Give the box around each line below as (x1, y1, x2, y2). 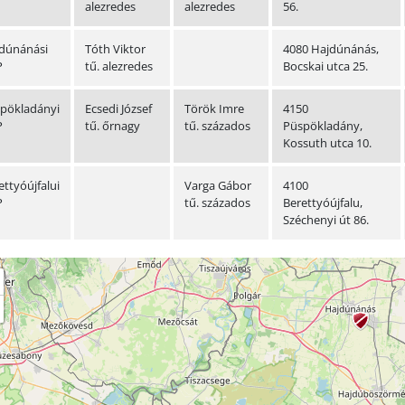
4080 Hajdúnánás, (282, 41, 379, 58)
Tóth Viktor (84, 41, 146, 58)
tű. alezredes (84, 58, 153, 75)
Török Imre (184, 100, 244, 118)
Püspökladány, (282, 118, 363, 135)
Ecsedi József (84, 100, 152, 118)
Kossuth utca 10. (282, 135, 372, 152)
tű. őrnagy (84, 118, 140, 135)
